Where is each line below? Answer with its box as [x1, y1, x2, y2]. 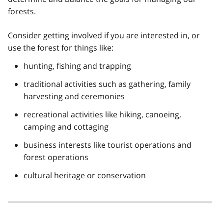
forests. [8, 6, 36, 17]
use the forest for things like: [8, 42, 113, 54]
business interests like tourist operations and [24, 139, 192, 151]
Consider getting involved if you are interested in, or [8, 30, 200, 41]
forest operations [24, 152, 88, 163]
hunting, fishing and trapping [24, 60, 131, 72]
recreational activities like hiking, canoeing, [24, 109, 181, 120]
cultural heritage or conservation [24, 170, 146, 181]
